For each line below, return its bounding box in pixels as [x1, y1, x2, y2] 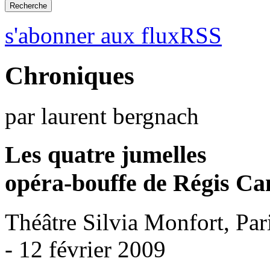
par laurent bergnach [5, 102, 199, 129]
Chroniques [5, 61, 134, 90]
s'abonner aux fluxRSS [5, 22, 222, 48]
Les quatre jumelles [5, 141, 207, 169]
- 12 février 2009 [5, 236, 166, 263]
